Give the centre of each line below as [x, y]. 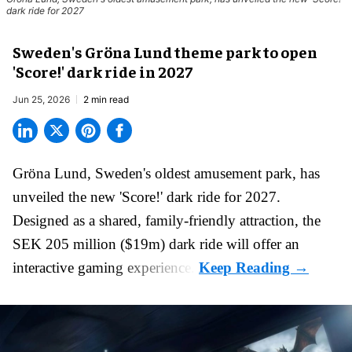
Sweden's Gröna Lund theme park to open [165, 51]
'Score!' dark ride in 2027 [103, 71]
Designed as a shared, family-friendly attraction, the [167, 220]
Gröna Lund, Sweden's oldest [103, 173]
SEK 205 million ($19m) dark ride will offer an [156, 244]
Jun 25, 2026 [41, 99]
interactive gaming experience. [106, 267]
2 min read [106, 99]
